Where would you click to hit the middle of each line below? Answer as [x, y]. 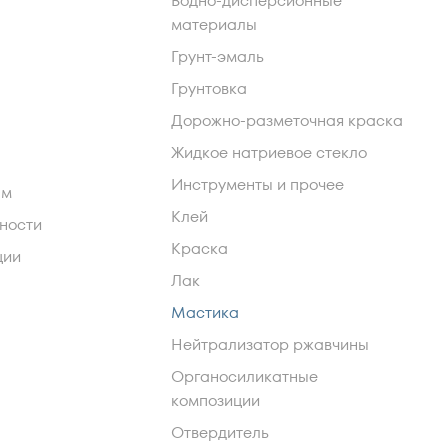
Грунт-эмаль [217, 56]
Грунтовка [209, 88]
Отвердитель [220, 432]
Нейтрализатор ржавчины [270, 344]
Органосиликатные [244, 376]
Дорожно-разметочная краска [287, 120]
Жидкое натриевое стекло [269, 152]
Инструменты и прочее [257, 184]
